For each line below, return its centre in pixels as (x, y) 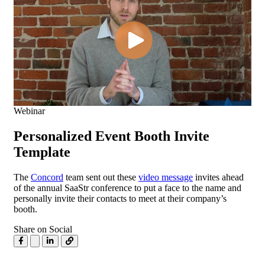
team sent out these (101, 177)
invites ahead (218, 177)
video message (166, 177)
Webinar (29, 111)
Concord (47, 177)
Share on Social (43, 229)
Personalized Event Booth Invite (112, 136)
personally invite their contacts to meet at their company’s (120, 198)
